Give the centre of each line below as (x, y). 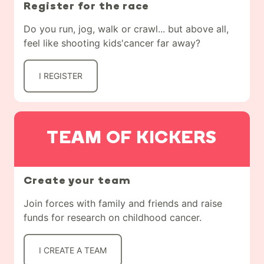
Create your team (77, 181)
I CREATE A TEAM (73, 250)
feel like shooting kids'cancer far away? (112, 43)
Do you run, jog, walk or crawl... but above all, (126, 29)
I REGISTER (61, 76)
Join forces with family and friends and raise (123, 204)
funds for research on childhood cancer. (113, 218)
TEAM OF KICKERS (132, 139)
